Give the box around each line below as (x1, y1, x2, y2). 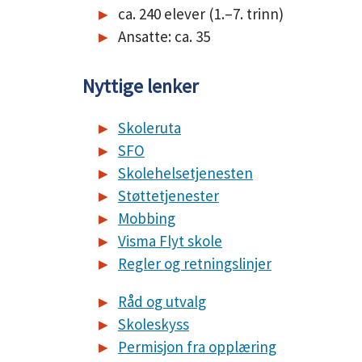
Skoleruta (118, 118, 181, 137)
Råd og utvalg (118, 292, 206, 311)
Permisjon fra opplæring (118, 337, 276, 356)
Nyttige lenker (82, 74, 198, 99)
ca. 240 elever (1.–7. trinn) (118, 4, 284, 23)
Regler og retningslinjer (118, 254, 271, 273)
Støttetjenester (118, 186, 219, 205)
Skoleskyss (118, 314, 189, 334)
